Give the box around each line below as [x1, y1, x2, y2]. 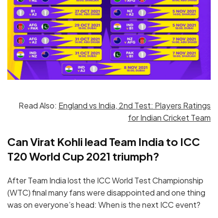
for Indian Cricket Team [128, 112, 211, 123]
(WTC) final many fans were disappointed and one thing [7, 187, 205, 198]
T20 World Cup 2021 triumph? [7, 149, 161, 163]
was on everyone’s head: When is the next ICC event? [7, 199, 200, 210]
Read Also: [18, 100, 58, 110]
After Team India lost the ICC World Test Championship [7, 175, 203, 185]
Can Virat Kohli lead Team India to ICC [7, 134, 200, 148]
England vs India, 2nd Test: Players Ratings [58, 100, 211, 110]
